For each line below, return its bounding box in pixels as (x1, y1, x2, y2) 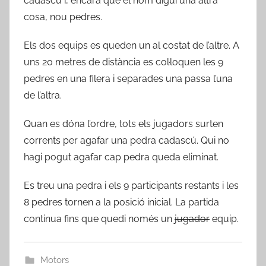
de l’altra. (24, 90, 62, 102)
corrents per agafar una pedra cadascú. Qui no (24, 135, 229, 147)
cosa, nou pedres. (24, 11, 102, 23)
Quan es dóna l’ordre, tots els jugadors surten (24, 118, 223, 130)
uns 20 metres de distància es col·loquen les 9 (24, 56, 223, 68)
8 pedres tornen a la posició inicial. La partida (24, 197, 219, 208)
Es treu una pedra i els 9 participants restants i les (24, 180, 239, 192)
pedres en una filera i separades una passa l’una (24, 73, 233, 85)
